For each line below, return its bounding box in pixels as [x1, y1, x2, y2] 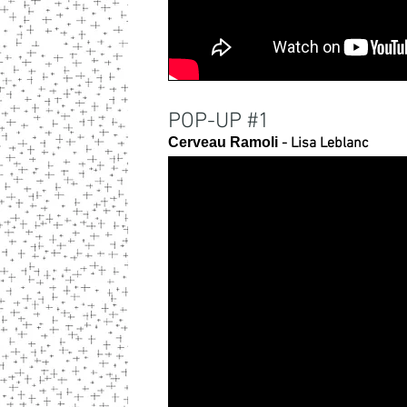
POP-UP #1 [168, 109, 270, 134]
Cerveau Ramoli [168, 134, 278, 150]
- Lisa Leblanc [278, 134, 369, 153]
